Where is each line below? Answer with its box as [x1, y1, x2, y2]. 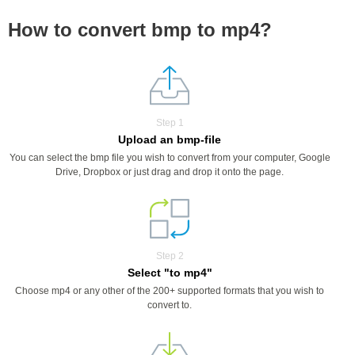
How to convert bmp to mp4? [8, 19, 272, 40]
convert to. [147, 300, 192, 311]
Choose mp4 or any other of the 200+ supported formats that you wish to [15, 285, 324, 296]
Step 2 [155, 250, 184, 261]
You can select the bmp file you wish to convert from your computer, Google [9, 152, 330, 163]
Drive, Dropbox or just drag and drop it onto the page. [55, 166, 284, 177]
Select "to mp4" [127, 266, 212, 279]
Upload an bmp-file [118, 133, 221, 146]
